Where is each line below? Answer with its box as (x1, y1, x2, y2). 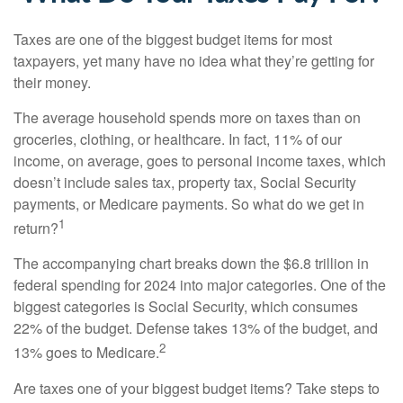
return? (13, 218, 58, 239)
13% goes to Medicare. (13, 342, 159, 363)
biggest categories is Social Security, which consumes (13, 296, 358, 318)
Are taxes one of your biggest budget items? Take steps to (13, 377, 380, 399)
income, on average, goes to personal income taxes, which (13, 150, 386, 171)
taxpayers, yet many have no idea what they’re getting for (13, 50, 374, 71)
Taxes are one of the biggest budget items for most (13, 29, 332, 49)
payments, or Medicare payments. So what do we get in (13, 193, 364, 214)
